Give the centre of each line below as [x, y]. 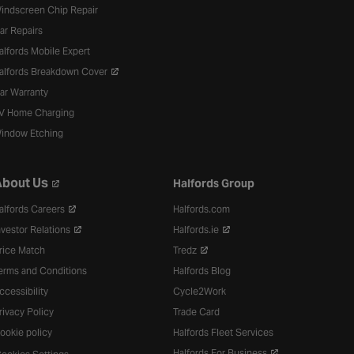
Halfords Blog [202, 271]
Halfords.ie [198, 230]
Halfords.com [202, 209]
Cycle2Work [200, 291]
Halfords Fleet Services [224, 332]
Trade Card [197, 312]
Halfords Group [214, 183]
